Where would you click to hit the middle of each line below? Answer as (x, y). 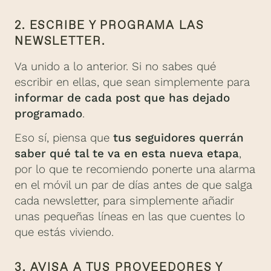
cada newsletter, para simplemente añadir (124, 201)
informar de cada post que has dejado (122, 98)
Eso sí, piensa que (64, 138)
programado (48, 114)
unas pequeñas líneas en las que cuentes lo (130, 217)
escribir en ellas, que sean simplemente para (132, 83)
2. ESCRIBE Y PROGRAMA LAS (109, 25)
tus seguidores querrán (178, 138)
